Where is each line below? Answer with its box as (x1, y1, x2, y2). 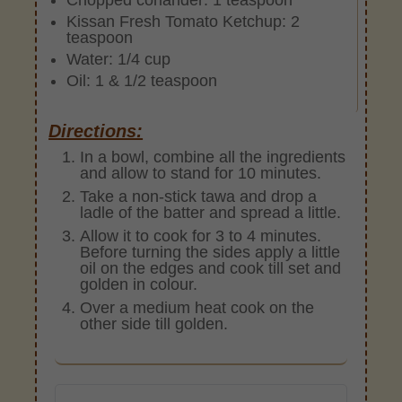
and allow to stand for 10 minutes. (80, 163, 322, 182)
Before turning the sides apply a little (80, 242, 341, 261)
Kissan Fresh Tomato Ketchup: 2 (66, 12, 301, 31)
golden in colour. (80, 275, 198, 293)
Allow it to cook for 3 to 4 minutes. (80, 226, 322, 245)
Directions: (48, 121, 144, 142)
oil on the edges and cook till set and (80, 258, 342, 277)
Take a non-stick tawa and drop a (80, 187, 318, 205)
